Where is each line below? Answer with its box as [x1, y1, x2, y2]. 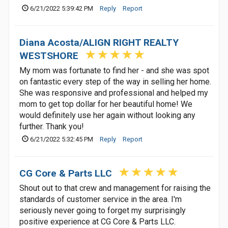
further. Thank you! [19, 122, 84, 131]
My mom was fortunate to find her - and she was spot [19, 66, 209, 75]
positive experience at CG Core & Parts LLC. [19, 217, 176, 226]
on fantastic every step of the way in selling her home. [19, 77, 211, 87]
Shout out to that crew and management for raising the [19, 183, 211, 193]
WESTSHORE [19, 50, 78, 62]
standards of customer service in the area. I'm [19, 194, 182, 204]
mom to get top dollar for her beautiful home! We [19, 99, 192, 109]
